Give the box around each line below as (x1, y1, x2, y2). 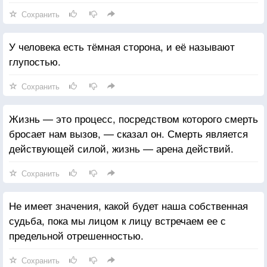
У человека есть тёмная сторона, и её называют (9, 38, 235, 54)
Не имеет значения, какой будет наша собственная (9, 197, 248, 213)
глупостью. (9, 53, 61, 69)
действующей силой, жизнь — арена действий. (9, 140, 234, 156)
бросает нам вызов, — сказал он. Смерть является (9, 125, 248, 141)
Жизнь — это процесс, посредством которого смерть (9, 110, 258, 126)
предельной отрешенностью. (9, 227, 144, 243)
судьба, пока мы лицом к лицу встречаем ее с (9, 212, 226, 228)
